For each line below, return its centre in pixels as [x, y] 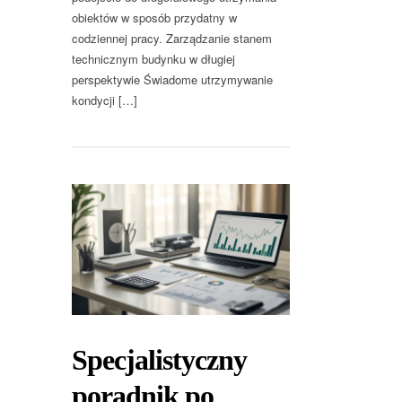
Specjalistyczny [159, 359]
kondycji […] [105, 100]
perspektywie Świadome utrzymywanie [172, 80]
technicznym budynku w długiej [153, 59]
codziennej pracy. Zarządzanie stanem [172, 39]
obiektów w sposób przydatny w [154, 18]
